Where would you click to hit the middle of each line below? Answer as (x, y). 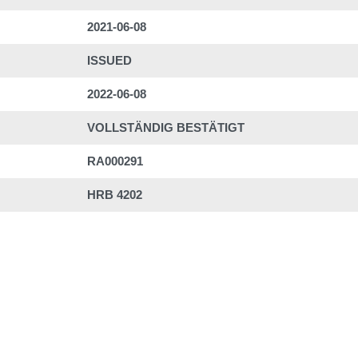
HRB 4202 (115, 195)
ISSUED (109, 60)
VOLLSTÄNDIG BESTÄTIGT (166, 127)
